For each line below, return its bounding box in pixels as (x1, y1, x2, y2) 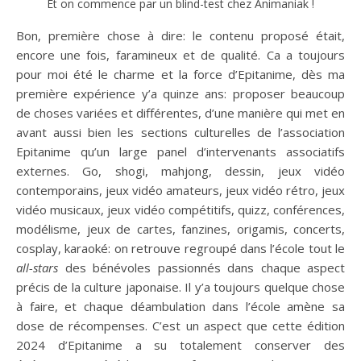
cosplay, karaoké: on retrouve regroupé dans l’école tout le (16, 239, 345, 256)
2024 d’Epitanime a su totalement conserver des (16, 336, 345, 353)
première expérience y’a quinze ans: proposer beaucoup (16, 85, 345, 102)
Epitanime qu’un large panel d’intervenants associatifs (16, 143, 345, 160)
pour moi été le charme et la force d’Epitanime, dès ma (16, 65, 345, 82)
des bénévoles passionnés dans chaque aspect (58, 259, 345, 276)
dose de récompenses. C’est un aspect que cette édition (16, 317, 345, 334)
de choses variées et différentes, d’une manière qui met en (16, 104, 345, 121)
